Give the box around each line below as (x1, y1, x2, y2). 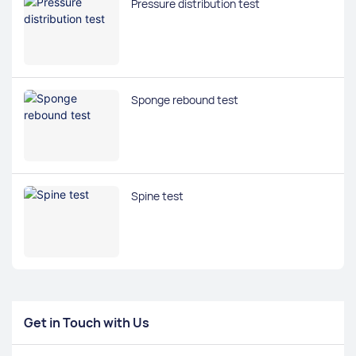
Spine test (131, 188, 184, 203)
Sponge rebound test (131, 91, 238, 107)
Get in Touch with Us (24, 313, 149, 331)
